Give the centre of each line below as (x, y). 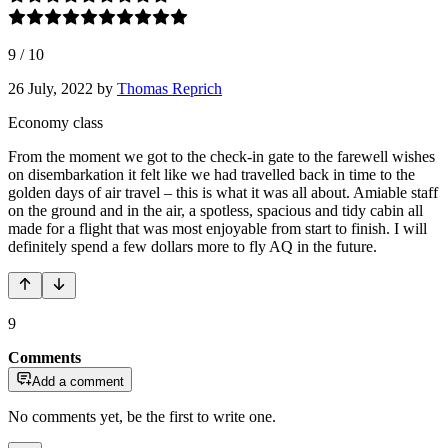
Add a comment (78, 381)
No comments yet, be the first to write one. (142, 416)
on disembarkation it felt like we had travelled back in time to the (211, 174)
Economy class (55, 122)
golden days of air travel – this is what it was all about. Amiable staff (223, 192)
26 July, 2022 (50, 88)
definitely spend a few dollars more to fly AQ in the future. (192, 246)
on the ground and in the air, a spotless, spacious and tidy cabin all (215, 210)
